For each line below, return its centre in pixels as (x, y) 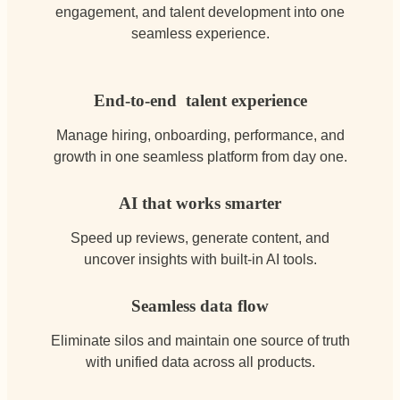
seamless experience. (200, 33)
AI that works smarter (200, 203)
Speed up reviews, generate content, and (200, 237)
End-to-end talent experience (200, 100)
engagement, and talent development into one (200, 11)
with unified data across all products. (200, 362)
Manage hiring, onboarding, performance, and (200, 135)
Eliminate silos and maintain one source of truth (200, 340)
